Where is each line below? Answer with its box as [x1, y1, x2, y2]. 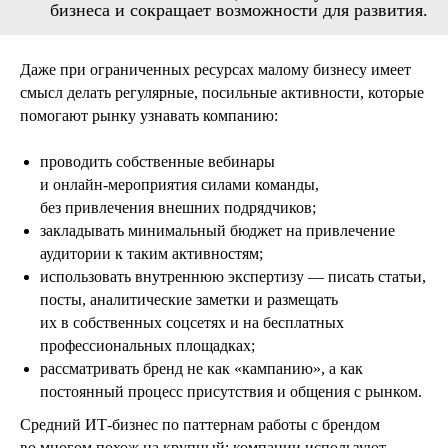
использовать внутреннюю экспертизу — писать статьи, [40, 268, 426, 286]
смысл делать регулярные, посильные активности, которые [20, 84, 424, 102]
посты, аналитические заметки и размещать [40, 291, 338, 309]
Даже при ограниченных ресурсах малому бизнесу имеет [20, 61, 411, 79]
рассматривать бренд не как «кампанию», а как [40, 360, 363, 378]
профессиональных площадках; [40, 337, 255, 355]
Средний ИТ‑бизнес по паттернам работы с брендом [20, 416, 380, 434]
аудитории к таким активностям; [40, 245, 263, 263]
